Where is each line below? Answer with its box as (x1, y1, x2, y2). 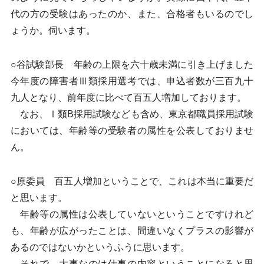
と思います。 (10, 193, 67, 203)
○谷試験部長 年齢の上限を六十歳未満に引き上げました (10, 60, 254, 70)
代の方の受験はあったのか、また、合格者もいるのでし (10, 9, 254, 19)
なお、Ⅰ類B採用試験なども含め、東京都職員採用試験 (10, 109, 254, 119)
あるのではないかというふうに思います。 (10, 242, 190, 252)
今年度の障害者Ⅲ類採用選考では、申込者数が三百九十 (10, 76, 254, 86)
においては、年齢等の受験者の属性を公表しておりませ (10, 126, 254, 136)
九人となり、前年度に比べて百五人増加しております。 (10, 93, 246, 103)
